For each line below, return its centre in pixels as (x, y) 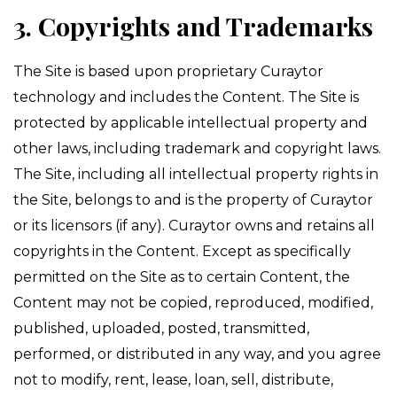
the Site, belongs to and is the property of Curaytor (193, 200)
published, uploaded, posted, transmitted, (161, 328)
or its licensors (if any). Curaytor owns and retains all (194, 226)
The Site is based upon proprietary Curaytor (168, 71)
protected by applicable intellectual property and (191, 123)
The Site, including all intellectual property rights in (196, 174)
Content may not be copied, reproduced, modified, (193, 303)
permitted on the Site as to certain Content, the (182, 277)
